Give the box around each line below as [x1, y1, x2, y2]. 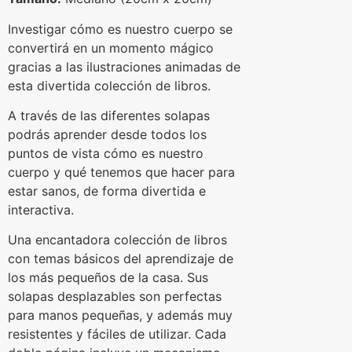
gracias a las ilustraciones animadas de [8, 58, 240, 75]
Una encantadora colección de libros [8, 232, 227, 248]
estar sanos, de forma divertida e [8, 183, 206, 200]
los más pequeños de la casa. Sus [8, 269, 208, 286]
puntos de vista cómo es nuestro [8, 145, 203, 162]
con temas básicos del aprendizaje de [8, 251, 233, 267]
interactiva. [8, 202, 74, 218]
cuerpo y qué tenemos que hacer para [8, 164, 235, 181]
